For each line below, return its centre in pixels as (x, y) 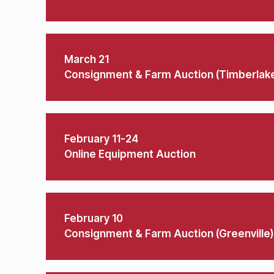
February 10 (94, 218)
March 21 (87, 59)
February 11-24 (101, 139)
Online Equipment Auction (130, 154)
